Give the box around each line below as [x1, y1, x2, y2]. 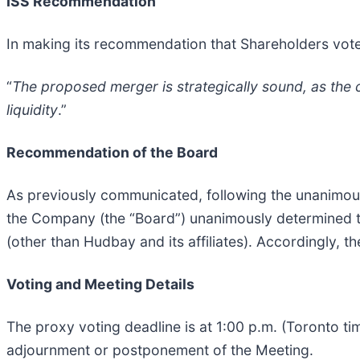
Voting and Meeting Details [6, 276, 194, 293]
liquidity [6, 101, 58, 119]
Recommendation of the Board [6, 144, 218, 162]
